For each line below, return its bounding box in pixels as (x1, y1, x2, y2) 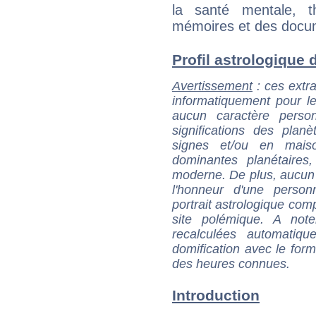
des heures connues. (172, 256, 290, 271)
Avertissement (172, 78, 253, 93)
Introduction (172, 287, 260, 304)
